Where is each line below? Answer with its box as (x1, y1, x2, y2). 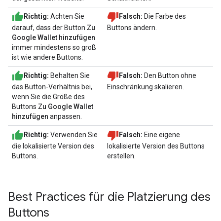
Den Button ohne (143, 71, 196, 79)
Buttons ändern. (107, 24, 157, 32)
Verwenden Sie (49, 130, 98, 139)
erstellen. (107, 152, 136, 160)
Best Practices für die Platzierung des (8, 189, 211, 205)
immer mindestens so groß (12, 43, 96, 52)
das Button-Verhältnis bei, (12, 83, 92, 91)
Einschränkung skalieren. (107, 83, 184, 91)
